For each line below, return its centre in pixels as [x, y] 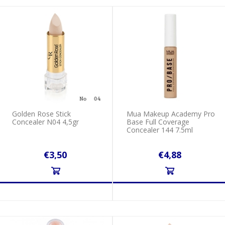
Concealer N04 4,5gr [46, 122]
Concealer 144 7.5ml [160, 130]
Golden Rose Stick [42, 114]
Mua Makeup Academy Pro [171, 114]
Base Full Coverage [158, 122]
